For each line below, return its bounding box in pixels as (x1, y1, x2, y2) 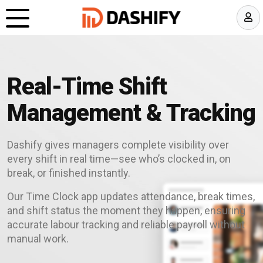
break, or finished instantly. (7, 167, 130, 179)
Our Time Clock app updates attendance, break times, (7, 190, 255, 203)
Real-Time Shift (7, 73, 167, 100)
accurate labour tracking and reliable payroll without (7, 218, 245, 231)
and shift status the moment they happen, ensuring (7, 204, 245, 217)
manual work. (7, 232, 69, 245)
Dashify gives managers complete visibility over (7, 139, 229, 151)
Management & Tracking (7, 99, 255, 127)
